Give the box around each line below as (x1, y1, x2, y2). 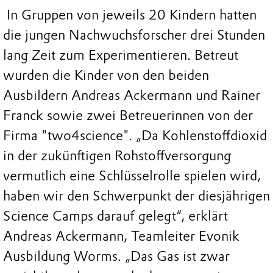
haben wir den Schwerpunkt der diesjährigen (3, 188, 270, 205)
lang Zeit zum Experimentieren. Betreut (3, 47, 238, 64)
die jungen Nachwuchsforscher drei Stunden (3, 27, 265, 44)
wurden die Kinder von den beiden (3, 67, 209, 84)
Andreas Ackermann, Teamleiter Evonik (3, 228, 239, 245)
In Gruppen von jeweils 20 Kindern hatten (3, 7, 257, 24)
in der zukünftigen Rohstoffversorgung (3, 147, 231, 165)
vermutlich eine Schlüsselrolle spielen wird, (3, 168, 261, 185)
